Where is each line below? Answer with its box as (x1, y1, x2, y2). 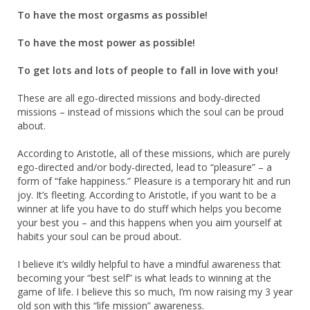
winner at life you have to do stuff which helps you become (17, 201, 282, 215)
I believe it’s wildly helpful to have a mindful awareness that (17, 257, 281, 271)
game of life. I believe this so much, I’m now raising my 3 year (17, 284, 293, 298)
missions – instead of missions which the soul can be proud (17, 104, 284, 118)
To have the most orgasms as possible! (17, 8, 208, 21)
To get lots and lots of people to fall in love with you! (17, 63, 278, 77)
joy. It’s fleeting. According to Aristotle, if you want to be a (17, 188, 276, 201)
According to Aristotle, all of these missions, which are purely (17, 146, 290, 160)
